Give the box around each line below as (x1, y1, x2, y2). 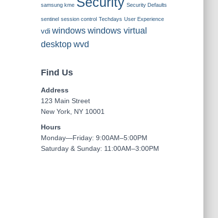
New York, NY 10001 (40, 108, 105, 115)
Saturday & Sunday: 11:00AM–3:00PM (40, 145, 159, 152)
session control (60, 16, 97, 22)
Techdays (98, 16, 122, 22)
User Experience (124, 16, 164, 22)
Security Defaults (126, 2, 167, 8)
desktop (40, 39, 72, 49)
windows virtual (87, 26, 147, 36)
